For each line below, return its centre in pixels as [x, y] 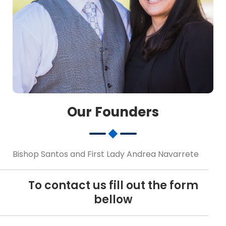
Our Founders [113, 112]
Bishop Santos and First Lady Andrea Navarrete [106, 154]
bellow [113, 200]
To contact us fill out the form [113, 186]
